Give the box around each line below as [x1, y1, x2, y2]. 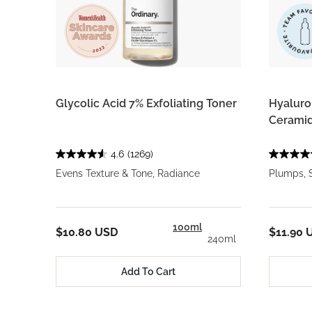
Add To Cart [121, 265, 175, 277]
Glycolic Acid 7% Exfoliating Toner [56, 97, 237, 110]
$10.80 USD [56, 225, 118, 239]
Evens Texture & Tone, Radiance [56, 168, 200, 179]
